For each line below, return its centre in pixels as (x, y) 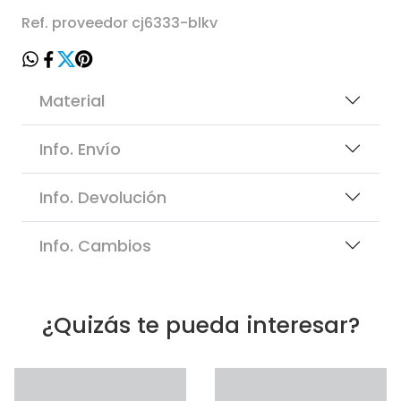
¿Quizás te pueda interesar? (200, 325)
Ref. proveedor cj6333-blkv (119, 22)
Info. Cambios (95, 245)
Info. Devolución (103, 197)
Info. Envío (80, 149)
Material (72, 100)
